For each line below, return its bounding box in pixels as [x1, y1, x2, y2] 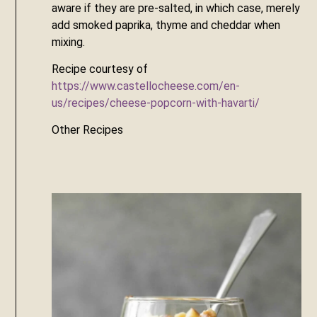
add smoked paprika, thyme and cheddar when [52, 18, 281, 32]
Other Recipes [52, 123, 124, 137]
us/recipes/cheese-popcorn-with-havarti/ [52, 96, 260, 110]
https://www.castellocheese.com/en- [52, 79, 241, 93]
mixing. [52, 35, 86, 49]
